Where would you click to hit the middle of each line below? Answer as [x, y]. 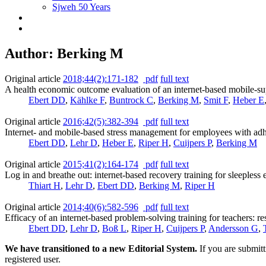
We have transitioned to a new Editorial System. [101, 248]
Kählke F [87, 100]
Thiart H [45, 185]
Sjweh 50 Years [81, 7]
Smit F [216, 100]
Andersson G [233, 228]
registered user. [33, 259]
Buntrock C [131, 100]
